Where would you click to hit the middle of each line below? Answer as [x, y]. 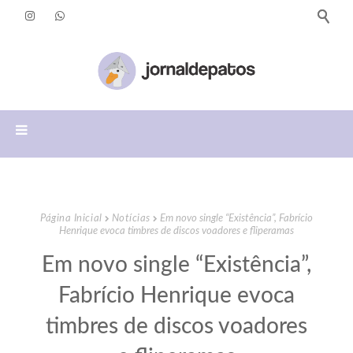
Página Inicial [71, 219]
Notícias [131, 219]
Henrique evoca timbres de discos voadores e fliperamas [176, 231]
